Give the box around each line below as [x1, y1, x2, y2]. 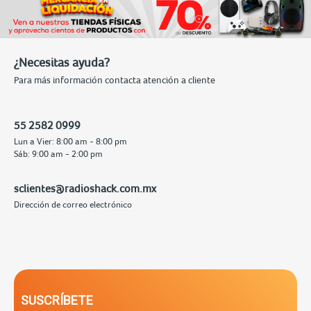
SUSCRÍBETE [21, 292, 93, 308]
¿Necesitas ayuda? [14, 54, 110, 69]
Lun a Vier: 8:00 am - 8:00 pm [14, 135, 127, 146]
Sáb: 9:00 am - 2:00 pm [14, 148, 103, 159]
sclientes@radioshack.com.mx [14, 181, 156, 194]
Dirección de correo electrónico [14, 199, 132, 210]
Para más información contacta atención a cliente [14, 74, 215, 85]
